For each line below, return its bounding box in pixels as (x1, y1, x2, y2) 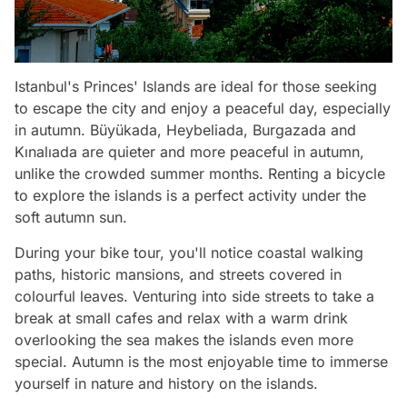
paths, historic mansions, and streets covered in (15, 264, 342, 283)
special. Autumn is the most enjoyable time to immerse (15, 352, 388, 371)
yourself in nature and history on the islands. (15, 373, 318, 392)
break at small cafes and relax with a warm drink (15, 308, 348, 327)
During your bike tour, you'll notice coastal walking (15, 243, 363, 262)
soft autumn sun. (15, 207, 127, 226)
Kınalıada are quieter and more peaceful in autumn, (15, 142, 364, 161)
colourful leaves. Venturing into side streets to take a (15, 286, 374, 305)
